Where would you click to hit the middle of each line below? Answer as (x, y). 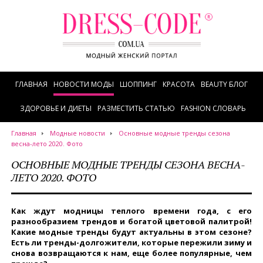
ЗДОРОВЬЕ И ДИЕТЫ (56, 108)
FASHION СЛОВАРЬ (213, 108)
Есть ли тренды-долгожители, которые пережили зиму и (131, 242)
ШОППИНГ (138, 84)
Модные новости (77, 133)
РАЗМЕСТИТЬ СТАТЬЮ (136, 108)
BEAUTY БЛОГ (224, 84)
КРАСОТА (179, 84)
